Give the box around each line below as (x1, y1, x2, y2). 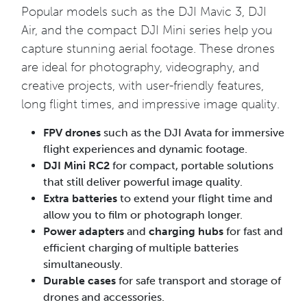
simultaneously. (43, 258, 123, 271)
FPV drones (43, 126, 103, 139)
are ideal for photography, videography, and (21, 60, 259, 75)
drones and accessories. (43, 291, 164, 304)
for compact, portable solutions (112, 159, 273, 172)
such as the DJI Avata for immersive (103, 126, 284, 139)
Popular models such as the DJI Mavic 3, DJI (21, 4, 267, 19)
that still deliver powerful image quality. (43, 175, 243, 188)
